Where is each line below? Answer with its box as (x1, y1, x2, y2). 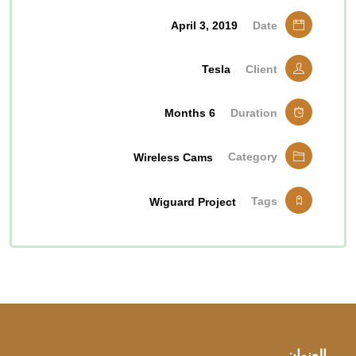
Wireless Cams (133, 150, 213, 164)
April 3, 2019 (171, 18, 238, 32)
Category (228, 149, 277, 163)
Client (246, 62, 277, 75)
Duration (230, 106, 277, 119)
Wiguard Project (149, 195, 236, 208)
